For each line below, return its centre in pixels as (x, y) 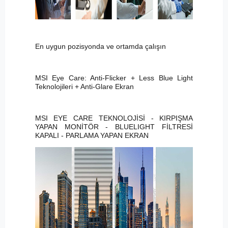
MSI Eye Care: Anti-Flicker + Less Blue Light (114, 78)
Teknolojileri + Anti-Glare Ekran (84, 87)
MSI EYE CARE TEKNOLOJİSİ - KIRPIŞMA (114, 118)
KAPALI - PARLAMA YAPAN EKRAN (92, 136)
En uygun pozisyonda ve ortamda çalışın (100, 47)
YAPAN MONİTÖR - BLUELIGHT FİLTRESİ (114, 127)
